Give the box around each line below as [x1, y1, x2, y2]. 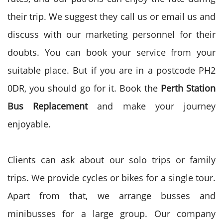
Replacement [33, 100, 98, 112]
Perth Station [160, 82, 216, 94]
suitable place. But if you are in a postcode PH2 [7, 64, 216, 76]
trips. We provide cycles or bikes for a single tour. [7, 172, 216, 184]
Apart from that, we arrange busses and [7, 190, 216, 202]
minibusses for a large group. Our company [7, 208, 216, 220]
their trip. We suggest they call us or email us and [7, 10, 216, 22]
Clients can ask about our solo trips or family [7, 154, 216, 166]
